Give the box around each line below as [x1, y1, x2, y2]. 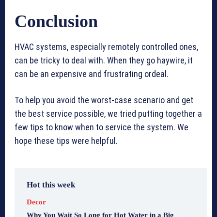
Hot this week [27, 180, 75, 190]
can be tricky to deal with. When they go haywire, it [15, 55, 193, 66]
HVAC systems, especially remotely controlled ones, [15, 42, 198, 52]
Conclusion [15, 12, 98, 31]
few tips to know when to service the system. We [15, 122, 188, 133]
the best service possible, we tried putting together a [15, 108, 202, 119]
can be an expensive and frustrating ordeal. [15, 69, 169, 79]
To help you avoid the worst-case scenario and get [15, 95, 193, 106]
